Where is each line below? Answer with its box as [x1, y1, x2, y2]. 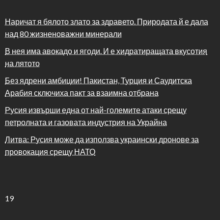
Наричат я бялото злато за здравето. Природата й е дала [5, 16, 208, 26]
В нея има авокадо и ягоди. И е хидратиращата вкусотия [5, 46, 207, 55]
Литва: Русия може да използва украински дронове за [5, 134, 199, 144]
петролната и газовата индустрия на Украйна [5, 117, 167, 127]
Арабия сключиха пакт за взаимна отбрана [5, 87, 159, 97]
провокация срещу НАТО [5, 146, 95, 156]
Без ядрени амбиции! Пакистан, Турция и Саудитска [5, 75, 192, 85]
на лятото [5, 58, 40, 68]
